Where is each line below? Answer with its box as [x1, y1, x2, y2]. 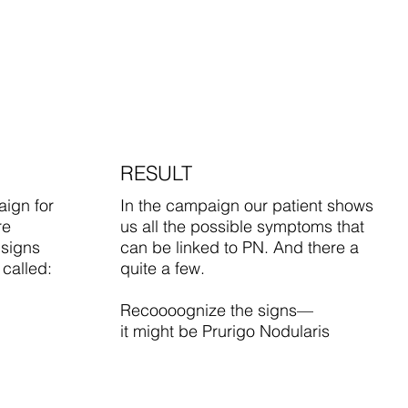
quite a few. [120, 257, 205, 279]
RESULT [120, 159, 192, 186]
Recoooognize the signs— [120, 299, 313, 321]
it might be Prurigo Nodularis [120, 320, 330, 342]
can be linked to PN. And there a [120, 236, 359, 258]
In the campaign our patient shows [120, 194, 373, 216]
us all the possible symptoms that [120, 215, 364, 237]
